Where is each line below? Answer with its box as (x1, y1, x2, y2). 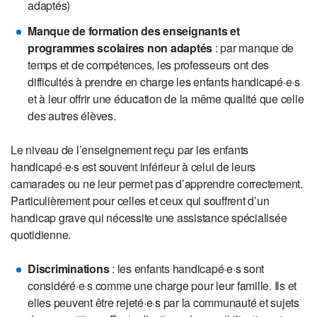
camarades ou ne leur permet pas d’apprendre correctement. (11, 175, 303, 192)
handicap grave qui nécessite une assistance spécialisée (11, 209, 287, 226)
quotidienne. (11, 226, 74, 243)
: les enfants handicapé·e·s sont (109, 260, 264, 277)
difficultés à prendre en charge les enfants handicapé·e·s (28, 74, 300, 90)
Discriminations (28, 260, 110, 277)
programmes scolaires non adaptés (28, 40, 212, 56)
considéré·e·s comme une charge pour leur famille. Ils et (28, 277, 296, 294)
